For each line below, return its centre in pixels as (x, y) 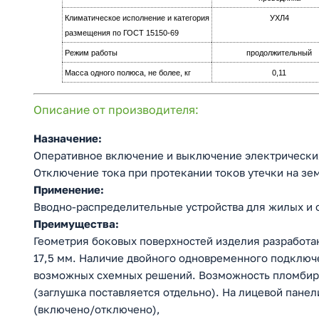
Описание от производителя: (116, 109)
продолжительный (279, 53)
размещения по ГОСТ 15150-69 (122, 33)
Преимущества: (76, 223)
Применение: (69, 189)
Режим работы (91, 53)
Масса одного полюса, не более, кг (128, 73)
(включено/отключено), (97, 309)
